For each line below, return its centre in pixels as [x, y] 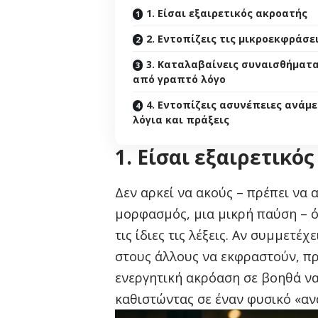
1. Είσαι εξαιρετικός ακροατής [227, 13]
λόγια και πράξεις [181, 120]
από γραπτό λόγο [179, 79]
